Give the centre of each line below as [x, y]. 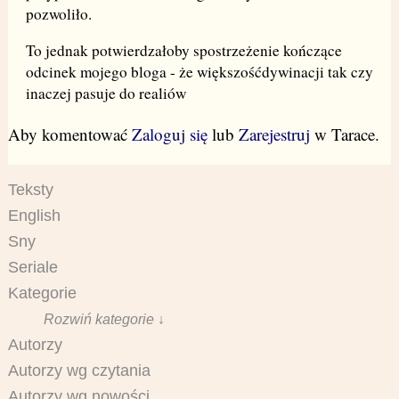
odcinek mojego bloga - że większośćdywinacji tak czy [199, 72]
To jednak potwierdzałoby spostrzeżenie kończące [183, 51]
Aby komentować [69, 134]
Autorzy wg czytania [79, 371]
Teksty [30, 190]
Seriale [33, 268]
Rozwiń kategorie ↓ [104, 319]
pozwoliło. [58, 13]
